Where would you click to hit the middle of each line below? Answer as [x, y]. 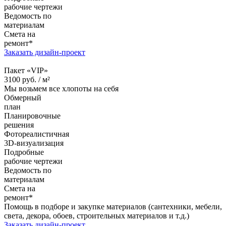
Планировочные [32, 116]
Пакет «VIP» [26, 70]
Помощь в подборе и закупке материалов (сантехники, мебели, [113, 206]
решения [19, 125]
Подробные [24, 152]
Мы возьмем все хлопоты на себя [61, 88]
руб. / [31, 79]
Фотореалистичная [37, 134]
